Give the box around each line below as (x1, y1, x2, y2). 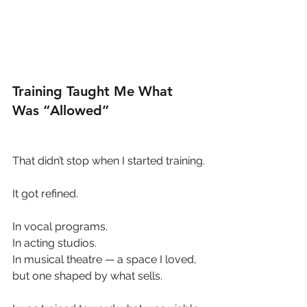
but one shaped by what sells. (12, 269, 162, 283)
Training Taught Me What (12, 83, 177, 100)
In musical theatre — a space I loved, (12, 253, 199, 267)
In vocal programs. (12, 220, 108, 234)
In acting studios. (12, 236, 97, 250)
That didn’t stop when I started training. (12, 154, 205, 168)
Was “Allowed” (12, 102, 109, 119)
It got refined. (12, 187, 78, 201)
